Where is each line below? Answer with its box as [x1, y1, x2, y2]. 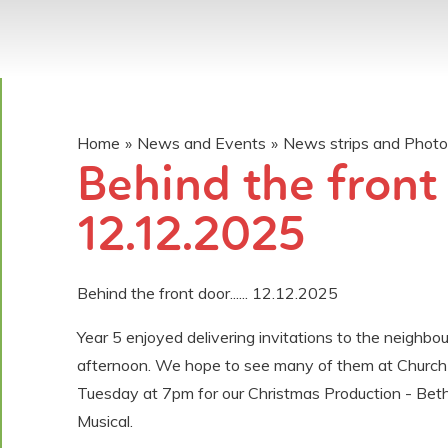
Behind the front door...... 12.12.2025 [77, 282, 338, 303]
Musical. [77, 410, 133, 431]
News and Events [137, 132, 266, 153]
